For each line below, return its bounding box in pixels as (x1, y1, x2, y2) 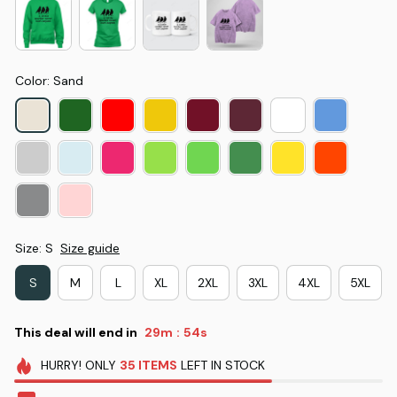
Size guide (60, 240, 120, 257)
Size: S (15, 240, 53, 257)
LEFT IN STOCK (176, 357, 265, 374)
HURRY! (40, 357, 82, 374)
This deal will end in (14, 323, 137, 340)
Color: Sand (15, 73, 83, 90)
